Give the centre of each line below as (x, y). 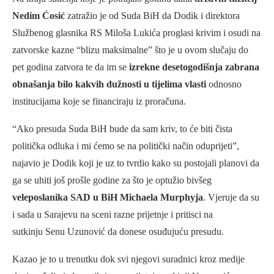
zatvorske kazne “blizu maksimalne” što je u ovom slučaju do (130, 50)
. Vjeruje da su (231, 197)
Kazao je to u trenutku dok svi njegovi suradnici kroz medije (128, 259)
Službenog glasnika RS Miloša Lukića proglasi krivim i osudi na (136, 32)
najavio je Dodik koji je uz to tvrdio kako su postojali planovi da (136, 163)
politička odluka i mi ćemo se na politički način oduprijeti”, (126, 146)
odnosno (224, 84)
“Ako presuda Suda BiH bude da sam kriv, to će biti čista (122, 128)
